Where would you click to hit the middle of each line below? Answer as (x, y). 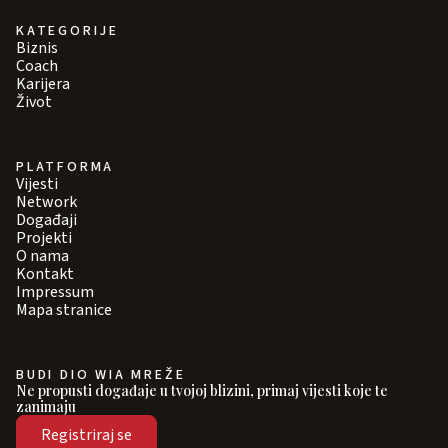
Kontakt (45, 274)
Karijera (43, 84)
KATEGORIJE (67, 31)
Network (46, 202)
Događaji (46, 220)
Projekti (44, 238)
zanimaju (46, 407)
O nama (42, 256)
